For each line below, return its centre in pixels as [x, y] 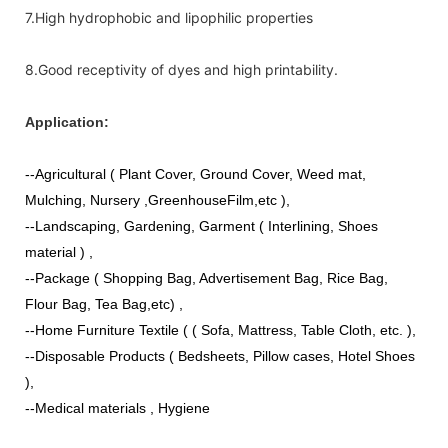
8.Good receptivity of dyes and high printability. [181, 69]
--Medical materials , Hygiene [117, 407]
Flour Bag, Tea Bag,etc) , [104, 303]
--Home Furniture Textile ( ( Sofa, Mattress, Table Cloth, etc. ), [220, 329]
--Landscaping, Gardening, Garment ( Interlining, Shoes [201, 225]
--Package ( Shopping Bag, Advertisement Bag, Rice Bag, [206, 277]
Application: [67, 121]
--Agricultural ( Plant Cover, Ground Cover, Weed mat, [195, 173]
